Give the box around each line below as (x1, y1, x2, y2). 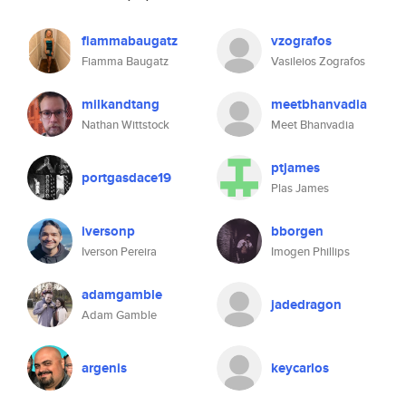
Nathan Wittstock (82, 116, 169, 133)
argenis (82, 358, 127, 378)
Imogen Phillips (271, 243, 350, 260)
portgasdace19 (82, 168, 171, 188)
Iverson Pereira (82, 243, 157, 260)
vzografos (271, 31, 332, 51)
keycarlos (271, 358, 329, 378)
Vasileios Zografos (271, 53, 365, 70)
